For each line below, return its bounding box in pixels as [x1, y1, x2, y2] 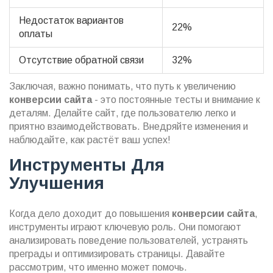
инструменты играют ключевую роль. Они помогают [9, 221, 241, 232]
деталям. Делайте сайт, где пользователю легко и [9, 107, 236, 118]
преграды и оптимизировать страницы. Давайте [9, 248, 225, 259]
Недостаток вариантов [19, 15, 124, 26]
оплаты [19, 28, 52, 39]
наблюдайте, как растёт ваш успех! [9, 134, 171, 145]
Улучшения [9, 173, 104, 193]
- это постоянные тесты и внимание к [92, 94, 260, 105]
